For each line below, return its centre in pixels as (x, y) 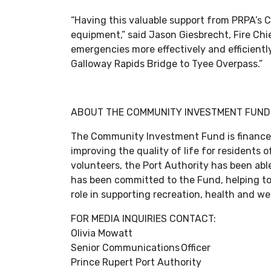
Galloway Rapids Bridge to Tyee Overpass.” (167, 64)
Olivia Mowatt (102, 233)
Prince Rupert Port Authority (137, 262)
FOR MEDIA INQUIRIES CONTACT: (145, 219)
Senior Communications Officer (141, 248)
